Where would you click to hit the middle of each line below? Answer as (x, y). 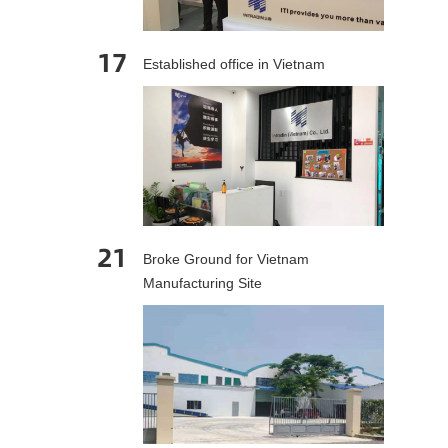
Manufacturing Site (202, 282)
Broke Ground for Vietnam (226, 258)
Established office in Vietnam (234, 64)
